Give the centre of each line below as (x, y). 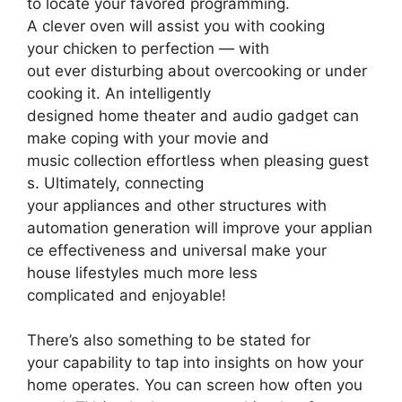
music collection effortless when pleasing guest (198, 161)
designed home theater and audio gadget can (193, 116)
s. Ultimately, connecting (115, 184)
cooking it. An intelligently (119, 94)
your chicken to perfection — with (148, 49)
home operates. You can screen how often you (195, 385)
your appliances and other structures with (177, 206)
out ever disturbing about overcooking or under (197, 71)
